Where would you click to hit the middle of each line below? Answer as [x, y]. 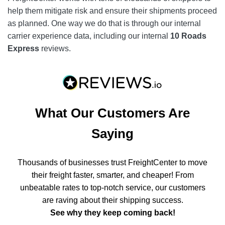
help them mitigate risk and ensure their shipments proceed [112, 11]
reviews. [55, 48]
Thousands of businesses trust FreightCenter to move [113, 162]
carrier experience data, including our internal [89, 36]
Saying [113, 134]
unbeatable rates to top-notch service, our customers [113, 188]
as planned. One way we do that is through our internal [104, 23]
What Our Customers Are [113, 113]
